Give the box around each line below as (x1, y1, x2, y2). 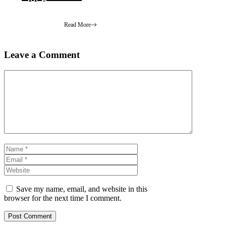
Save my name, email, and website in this (16, 185, 147, 194)
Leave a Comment (4, 49, 80, 61)
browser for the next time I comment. (4, 194, 122, 203)
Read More (64, 21, 91, 28)
